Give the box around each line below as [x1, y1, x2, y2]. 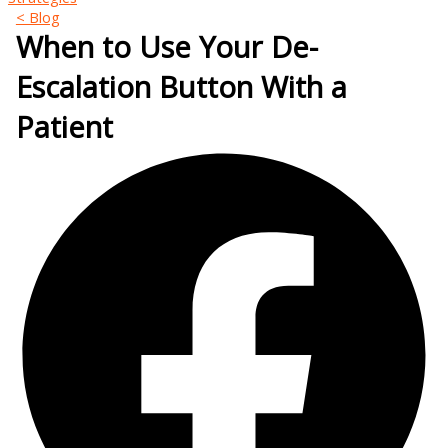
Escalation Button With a [15, 66, 347, 107]
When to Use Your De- [15, 26, 318, 67]
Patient [15, 106, 113, 147]
